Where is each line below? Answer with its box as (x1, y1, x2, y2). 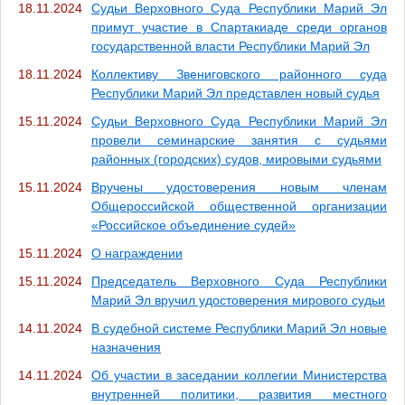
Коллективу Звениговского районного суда (91, 66, 387, 81)
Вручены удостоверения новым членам (91, 179, 387, 194)
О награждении (91, 245, 183, 260)
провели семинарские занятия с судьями (91, 132, 387, 147)
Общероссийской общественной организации (91, 198, 387, 213)
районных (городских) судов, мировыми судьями (91, 151, 381, 166)
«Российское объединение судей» (91, 217, 296, 232)
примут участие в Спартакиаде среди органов (91, 19, 387, 34)
